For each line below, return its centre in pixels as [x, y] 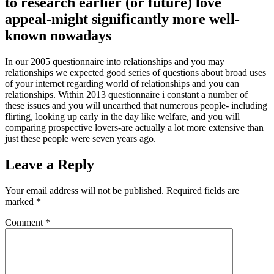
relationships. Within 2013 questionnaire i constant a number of [126, 94]
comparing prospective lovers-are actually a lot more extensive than [134, 128]
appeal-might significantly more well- [122, 19]
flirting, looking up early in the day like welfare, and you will [122, 117]
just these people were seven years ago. [80, 139]
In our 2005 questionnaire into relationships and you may [115, 61]
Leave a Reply [50, 164]
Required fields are [203, 190]
